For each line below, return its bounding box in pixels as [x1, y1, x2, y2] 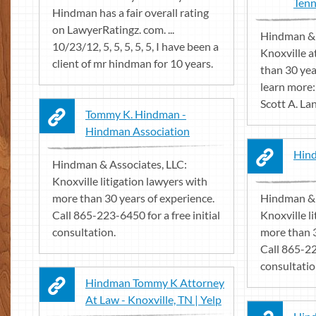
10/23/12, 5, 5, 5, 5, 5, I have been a [52, 39, 219, 53]
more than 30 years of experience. [52, 191, 214, 205]
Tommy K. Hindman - [85, 107, 186, 121]
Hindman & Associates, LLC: [52, 157, 187, 171]
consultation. [52, 225, 116, 238]
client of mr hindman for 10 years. [52, 56, 213, 70]
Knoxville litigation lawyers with [52, 174, 207, 188]
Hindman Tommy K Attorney [85, 276, 224, 289]
